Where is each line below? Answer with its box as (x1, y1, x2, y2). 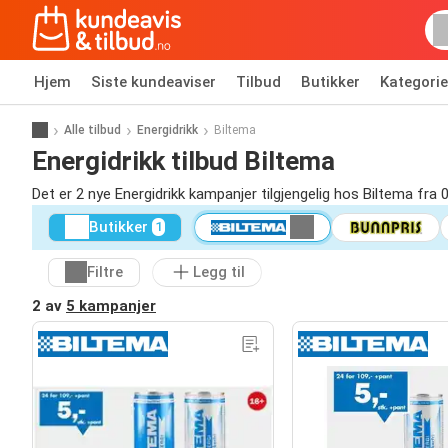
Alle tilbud (64, 122, 121, 137)
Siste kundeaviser (91, 73, 216, 91)
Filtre (87, 263, 123, 282)
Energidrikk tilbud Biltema (32, 145, 335, 176)
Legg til (193, 263, 245, 282)
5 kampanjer (66, 296, 156, 315)
